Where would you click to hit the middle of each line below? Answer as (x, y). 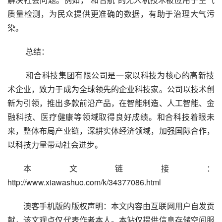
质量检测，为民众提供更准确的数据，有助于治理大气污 (111, 14)
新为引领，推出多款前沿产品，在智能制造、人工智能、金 (111, 103)
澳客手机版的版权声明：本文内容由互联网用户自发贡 (119, 206)
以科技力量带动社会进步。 (55, 144)
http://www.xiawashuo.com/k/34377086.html (84, 182)
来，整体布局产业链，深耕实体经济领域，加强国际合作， (111, 131)
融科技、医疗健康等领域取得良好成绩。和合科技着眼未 (111, 117)
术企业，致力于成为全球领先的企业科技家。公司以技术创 (111, 89)
